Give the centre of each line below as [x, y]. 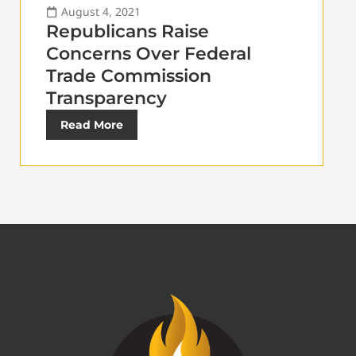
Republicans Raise [128, 32]
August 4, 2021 [101, 12]
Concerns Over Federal [149, 54]
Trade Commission [129, 76]
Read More [92, 125]
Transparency [106, 99]
